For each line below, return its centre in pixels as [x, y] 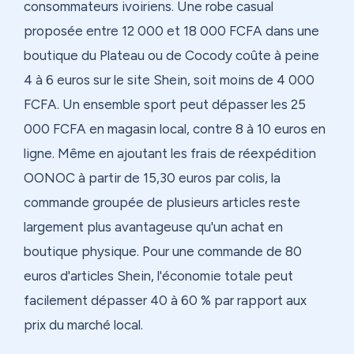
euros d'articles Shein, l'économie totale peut [158, 276]
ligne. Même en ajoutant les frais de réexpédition [170, 154]
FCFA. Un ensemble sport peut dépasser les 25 [165, 105]
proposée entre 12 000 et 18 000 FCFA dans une [171, 31]
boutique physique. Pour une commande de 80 [163, 252]
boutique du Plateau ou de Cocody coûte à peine [171, 56]
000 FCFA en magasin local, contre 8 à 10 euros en [175, 129]
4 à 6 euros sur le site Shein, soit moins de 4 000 [169, 80]
